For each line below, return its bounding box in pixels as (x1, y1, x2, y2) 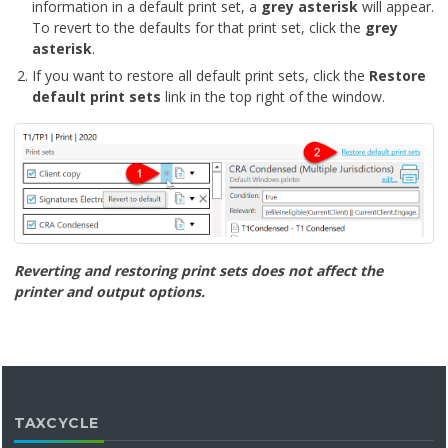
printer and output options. (14, 281, 205, 301)
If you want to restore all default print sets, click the (32, 66, 369, 86)
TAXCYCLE (14, 413, 99, 432)
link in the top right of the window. (161, 87, 385, 107)
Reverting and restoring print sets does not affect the (14, 260, 383, 280)
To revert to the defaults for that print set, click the (32, 18, 365, 38)
